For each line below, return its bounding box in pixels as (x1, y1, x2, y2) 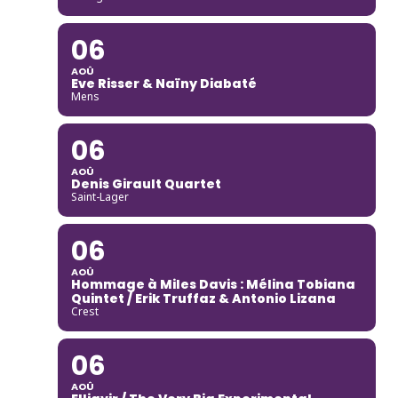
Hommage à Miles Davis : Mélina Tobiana (70, 275, 355, 293)
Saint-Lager (70, 188, 129, 204)
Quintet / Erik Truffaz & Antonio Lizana (70, 289, 336, 307)
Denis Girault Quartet (70, 174, 221, 193)
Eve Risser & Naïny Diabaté (70, 74, 257, 92)
